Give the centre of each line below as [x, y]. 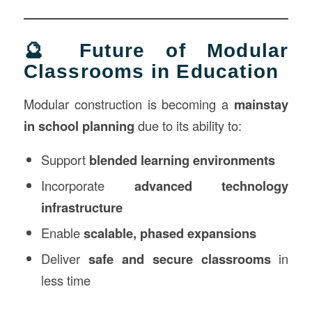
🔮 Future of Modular [156, 50]
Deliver [64, 259]
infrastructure [81, 208]
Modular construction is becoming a [129, 103]
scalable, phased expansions [170, 233]
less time [65, 280]
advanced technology [211, 186]
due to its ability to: [188, 125]
